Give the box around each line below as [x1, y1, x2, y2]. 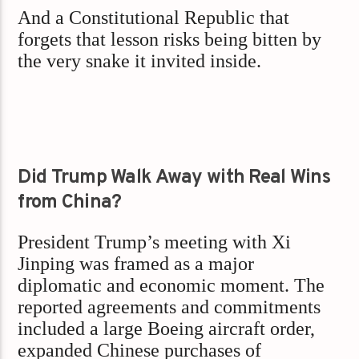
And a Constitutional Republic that [18, 6, 290, 28]
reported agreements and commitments [18, 296, 321, 318]
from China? [18, 191, 122, 215]
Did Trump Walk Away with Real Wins [18, 166, 330, 190]
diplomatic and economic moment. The [18, 275, 325, 296]
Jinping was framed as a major [18, 253, 255, 275]
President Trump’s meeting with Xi [18, 232, 292, 253]
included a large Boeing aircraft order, [18, 318, 316, 340]
